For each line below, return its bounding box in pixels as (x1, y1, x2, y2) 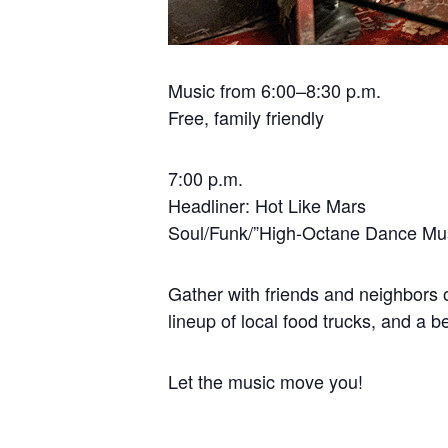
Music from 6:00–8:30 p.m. (168, 77, 381, 103)
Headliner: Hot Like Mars (168, 192, 366, 218)
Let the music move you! (168, 368, 363, 394)
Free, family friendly (168, 104, 324, 130)
